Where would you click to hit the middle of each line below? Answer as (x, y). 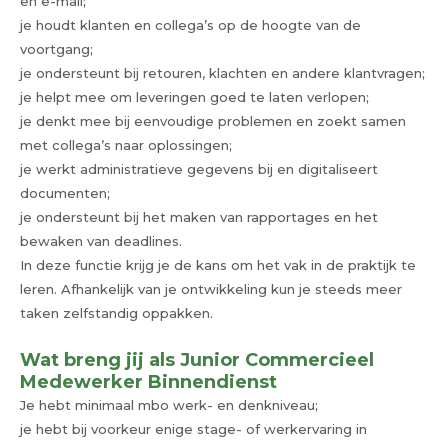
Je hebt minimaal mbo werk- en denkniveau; (169, 404)
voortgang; (56, 48)
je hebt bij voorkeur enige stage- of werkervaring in (193, 428)
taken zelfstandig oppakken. (116, 312)
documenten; (65, 192)
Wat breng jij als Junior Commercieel (197, 359)
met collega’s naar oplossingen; (126, 144)
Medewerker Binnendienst (148, 381)
